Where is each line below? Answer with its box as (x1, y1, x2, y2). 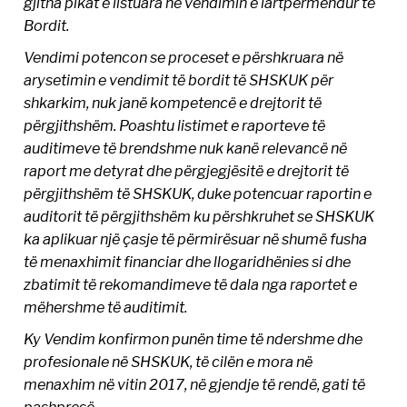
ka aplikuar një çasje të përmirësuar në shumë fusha (24, 229, 368, 248)
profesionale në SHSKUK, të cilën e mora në (24, 352, 313, 371)
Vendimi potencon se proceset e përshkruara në (24, 47, 344, 66)
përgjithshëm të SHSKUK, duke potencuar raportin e (24, 184, 372, 203)
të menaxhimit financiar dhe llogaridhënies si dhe (24, 252, 352, 271)
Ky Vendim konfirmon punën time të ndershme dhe (24, 329, 363, 348)
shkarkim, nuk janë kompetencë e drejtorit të (24, 93, 323, 112)
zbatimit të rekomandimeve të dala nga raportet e (24, 274, 358, 293)
